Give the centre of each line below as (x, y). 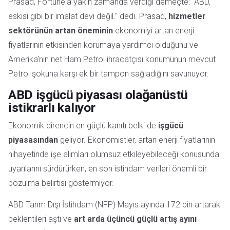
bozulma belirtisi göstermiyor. (61, 183)
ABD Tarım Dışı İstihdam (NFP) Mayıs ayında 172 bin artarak (114, 204)
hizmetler (187, 16)
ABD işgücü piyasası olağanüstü (98, 95)
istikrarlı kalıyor (52, 108)
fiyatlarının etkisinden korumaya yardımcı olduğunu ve (103, 45)
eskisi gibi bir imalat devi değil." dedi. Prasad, (88, 16)
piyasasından (33, 140)
